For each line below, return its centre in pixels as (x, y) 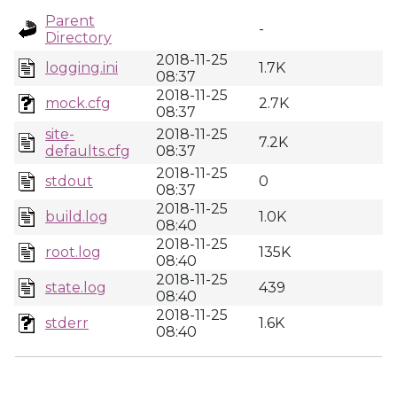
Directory (78, 38)
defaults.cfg (88, 151)
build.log (77, 217)
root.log (73, 252)
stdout (69, 181)
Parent (70, 21)
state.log (76, 288)
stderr (67, 323)
